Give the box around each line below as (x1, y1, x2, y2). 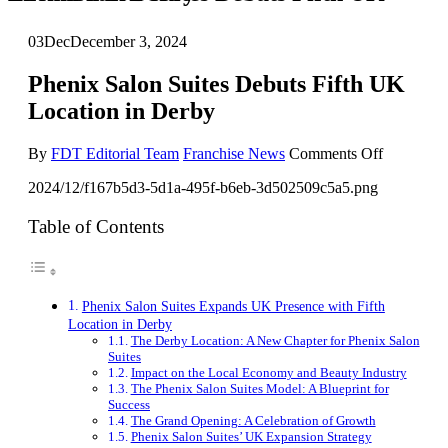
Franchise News (183, 144, 285, 162)
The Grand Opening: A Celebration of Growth (130, 413, 376, 428)
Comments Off (289, 144, 383, 162)
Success (108, 397, 150, 412)
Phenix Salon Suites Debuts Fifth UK (28, 70, 405, 97)
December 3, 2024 (70, 32, 187, 50)
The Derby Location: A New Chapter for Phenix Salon (130, 333, 420, 348)
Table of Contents (28, 215, 164, 237)
